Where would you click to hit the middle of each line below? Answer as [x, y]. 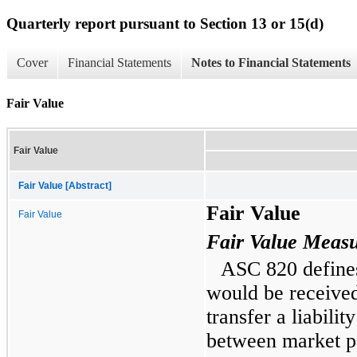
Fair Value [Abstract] [65, 185]
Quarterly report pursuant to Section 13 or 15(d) [165, 23]
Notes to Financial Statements [271, 63]
